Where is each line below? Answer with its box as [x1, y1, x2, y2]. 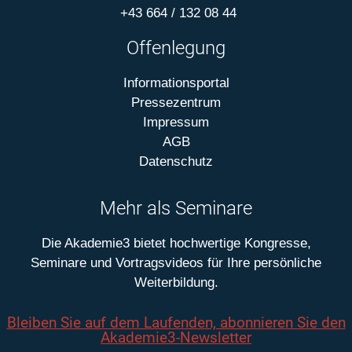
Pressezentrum [131, 94, 221, 110]
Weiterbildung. [134, 274, 218, 290]
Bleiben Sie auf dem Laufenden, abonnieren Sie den [6, 313, 346, 332]
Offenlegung [126, 36, 225, 59]
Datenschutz [139, 153, 213, 169]
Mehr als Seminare [100, 196, 252, 219]
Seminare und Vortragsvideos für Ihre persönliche [31, 255, 321, 270]
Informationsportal [123, 75, 229, 90]
